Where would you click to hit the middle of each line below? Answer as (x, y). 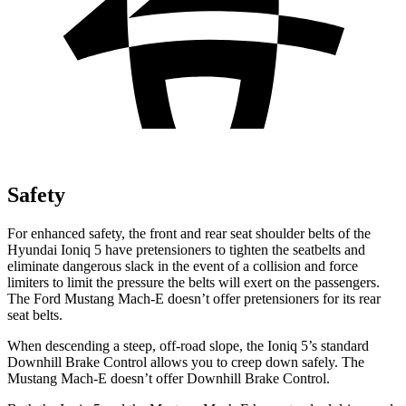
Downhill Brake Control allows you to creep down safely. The (186, 362)
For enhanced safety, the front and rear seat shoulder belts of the (189, 233)
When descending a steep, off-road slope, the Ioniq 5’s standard (188, 345)
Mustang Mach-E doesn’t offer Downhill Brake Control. (169, 378)
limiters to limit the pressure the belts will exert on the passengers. (193, 282)
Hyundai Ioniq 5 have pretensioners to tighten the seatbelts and (186, 249)
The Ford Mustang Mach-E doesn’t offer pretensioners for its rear (194, 298)
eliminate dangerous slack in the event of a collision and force (183, 266)
